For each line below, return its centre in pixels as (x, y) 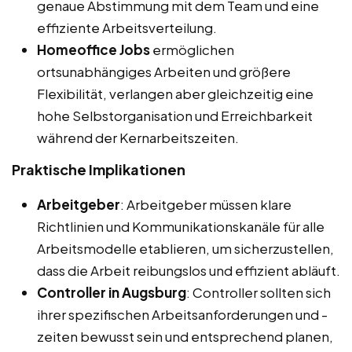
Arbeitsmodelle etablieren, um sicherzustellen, (185, 248)
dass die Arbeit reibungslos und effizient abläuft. (189, 270)
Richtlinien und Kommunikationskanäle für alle (181, 226)
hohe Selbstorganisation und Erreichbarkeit (175, 115)
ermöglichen (192, 49)
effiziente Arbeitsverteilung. (127, 27)
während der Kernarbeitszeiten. (138, 137)
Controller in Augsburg (112, 292)
